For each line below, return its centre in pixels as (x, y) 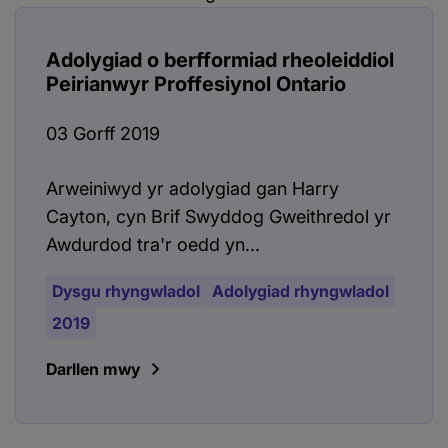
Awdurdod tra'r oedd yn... (153, 245)
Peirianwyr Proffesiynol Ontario (196, 84)
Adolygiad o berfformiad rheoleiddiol (220, 60)
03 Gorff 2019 (103, 134)
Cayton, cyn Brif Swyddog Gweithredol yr (218, 217)
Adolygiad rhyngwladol (300, 291)
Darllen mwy (93, 369)
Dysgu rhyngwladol (126, 291)
